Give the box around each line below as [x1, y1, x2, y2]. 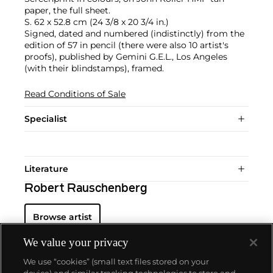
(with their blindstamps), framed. [24, 62, 164, 74]
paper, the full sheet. [24, 4, 110, 16]
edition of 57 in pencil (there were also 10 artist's [24, 39, 229, 51]
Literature [24, 163, 68, 174]
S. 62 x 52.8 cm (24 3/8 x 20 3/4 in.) [24, 16, 169, 27]
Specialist [24, 113, 67, 124]
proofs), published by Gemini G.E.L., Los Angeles [24, 51, 227, 62]
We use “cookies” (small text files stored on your [23, 257, 210, 266]
